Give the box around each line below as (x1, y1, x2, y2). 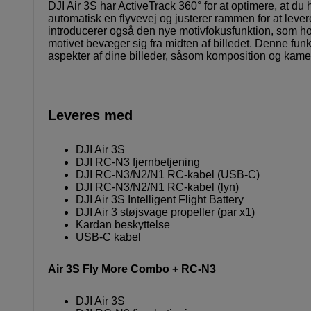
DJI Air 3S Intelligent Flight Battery (76, 194, 244, 206)
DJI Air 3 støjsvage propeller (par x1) (76, 206, 255, 219)
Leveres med (48, 108, 133, 124)
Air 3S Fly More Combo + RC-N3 (48, 263, 216, 276)
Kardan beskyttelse (76, 219, 170, 231)
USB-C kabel (76, 231, 141, 244)
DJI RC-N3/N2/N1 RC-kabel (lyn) (76, 181, 239, 194)
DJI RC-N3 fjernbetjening (76, 156, 200, 169)
